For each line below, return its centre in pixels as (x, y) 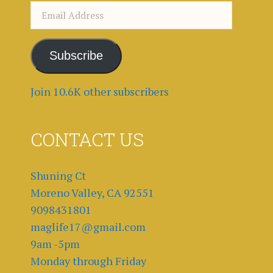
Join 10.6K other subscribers (100, 91)
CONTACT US (87, 139)
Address (50, 26)
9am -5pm (55, 243)
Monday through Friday (88, 261)
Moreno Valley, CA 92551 (92, 192)
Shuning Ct (58, 175)
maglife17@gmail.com (88, 226)
